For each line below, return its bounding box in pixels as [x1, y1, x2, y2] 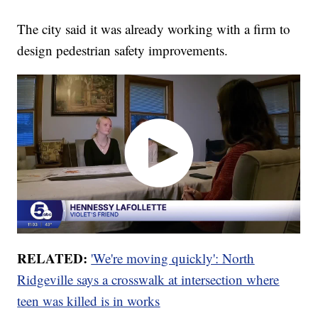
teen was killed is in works [17, 291, 160, 309]
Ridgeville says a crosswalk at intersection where [17, 270, 280, 288]
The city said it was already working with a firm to [17, 20, 291, 38]
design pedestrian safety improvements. [17, 41, 229, 60]
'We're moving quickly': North [91, 248, 255, 267]
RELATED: [17, 248, 92, 268]
